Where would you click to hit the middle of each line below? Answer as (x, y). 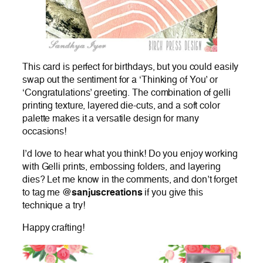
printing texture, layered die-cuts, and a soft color (121, 106)
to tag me (42, 193)
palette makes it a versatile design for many (111, 119)
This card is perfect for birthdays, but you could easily (131, 67)
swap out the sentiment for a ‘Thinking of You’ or (120, 80)
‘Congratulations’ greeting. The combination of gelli (127, 93)
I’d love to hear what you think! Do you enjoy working (130, 154)
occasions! (45, 131)
